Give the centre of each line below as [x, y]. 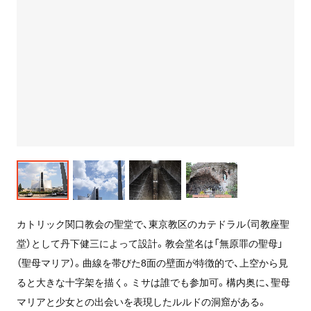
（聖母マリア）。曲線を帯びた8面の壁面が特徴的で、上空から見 [152, 262]
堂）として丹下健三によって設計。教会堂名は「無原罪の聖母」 [150, 243]
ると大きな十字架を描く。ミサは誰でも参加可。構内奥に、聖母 [153, 281]
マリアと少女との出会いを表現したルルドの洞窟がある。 [142, 301]
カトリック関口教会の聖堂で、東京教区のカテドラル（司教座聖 [153, 223]
